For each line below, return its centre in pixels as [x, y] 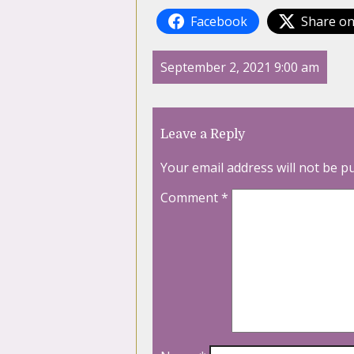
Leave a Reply [203, 135]
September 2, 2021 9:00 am [240, 68]
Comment [191, 198]
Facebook [219, 22]
